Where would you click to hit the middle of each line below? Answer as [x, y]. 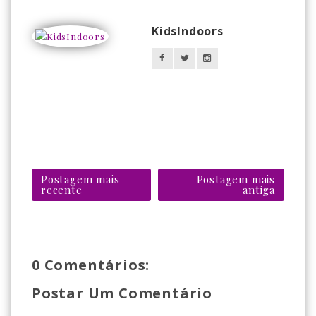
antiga [259, 190]
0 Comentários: [91, 265]
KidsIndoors [188, 31]
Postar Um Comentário [122, 293]
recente [62, 190]
